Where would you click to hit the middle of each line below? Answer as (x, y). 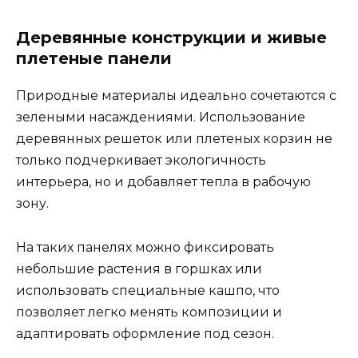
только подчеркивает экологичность (141, 161)
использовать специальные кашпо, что (148, 290)
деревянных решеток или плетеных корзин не (174, 139)
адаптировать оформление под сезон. (145, 333)
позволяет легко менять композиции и (149, 312)
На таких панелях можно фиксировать (145, 247)
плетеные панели (94, 59)
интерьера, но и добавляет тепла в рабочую (163, 182)
